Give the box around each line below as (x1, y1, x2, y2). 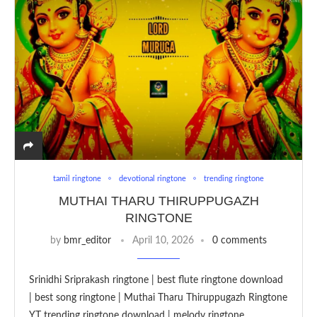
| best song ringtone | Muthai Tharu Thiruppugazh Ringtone (29, 292, 287, 303)
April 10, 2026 (132, 235, 194, 246)
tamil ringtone (53, 174, 101, 183)
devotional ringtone (119, 174, 186, 183)
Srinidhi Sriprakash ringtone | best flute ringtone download (29, 275, 283, 285)
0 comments (212, 235, 267, 246)
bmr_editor (64, 235, 111, 246)
